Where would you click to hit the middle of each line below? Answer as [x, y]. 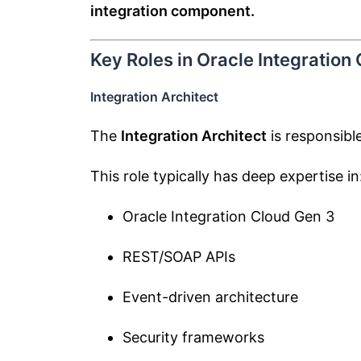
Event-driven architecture [210, 297]
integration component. [172, 11]
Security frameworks [193, 337]
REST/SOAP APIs [179, 257]
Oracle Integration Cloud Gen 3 [228, 216]
